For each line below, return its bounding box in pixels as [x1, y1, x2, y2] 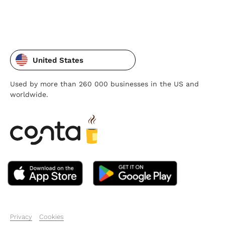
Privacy [10, 212, 32, 220]
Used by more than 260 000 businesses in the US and [10, 80, 199, 88]
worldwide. [10, 90, 48, 98]
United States [33, 56, 83, 65]
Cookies [39, 212, 64, 220]
